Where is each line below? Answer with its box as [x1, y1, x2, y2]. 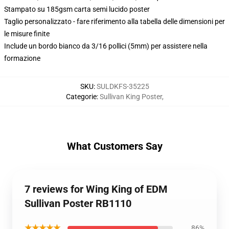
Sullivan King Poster [99, 93, 162, 101]
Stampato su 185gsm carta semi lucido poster [4, 5, 150, 13]
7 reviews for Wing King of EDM [25, 183, 168, 195]
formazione [4, 54, 40, 62]
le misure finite [4, 30, 50, 38]
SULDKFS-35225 [96, 82, 149, 90]
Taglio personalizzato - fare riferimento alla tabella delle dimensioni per [4, 17, 225, 26]
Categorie [65, 93, 97, 101]
